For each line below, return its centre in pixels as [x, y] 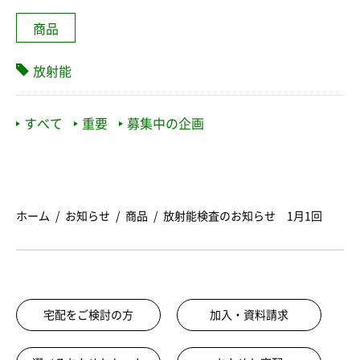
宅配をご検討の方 [88, 315]
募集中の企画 [166, 124]
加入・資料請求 [249, 315]
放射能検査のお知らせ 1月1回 [243, 217]
